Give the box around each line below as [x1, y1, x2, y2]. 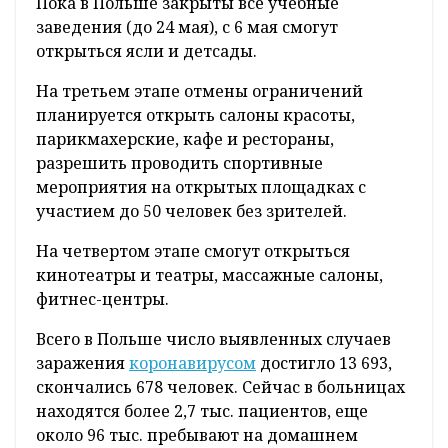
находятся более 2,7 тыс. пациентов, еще [36, 400, 368, 423]
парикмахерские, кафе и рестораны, [36, 128, 334, 151]
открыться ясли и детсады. [36, 40, 257, 63]
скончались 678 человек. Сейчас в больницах [36, 376, 405, 399]
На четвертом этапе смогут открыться [36, 240, 350, 263]
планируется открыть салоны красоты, [36, 104, 355, 127]
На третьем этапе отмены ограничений [36, 80, 363, 103]
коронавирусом [129, 352, 256, 375]
